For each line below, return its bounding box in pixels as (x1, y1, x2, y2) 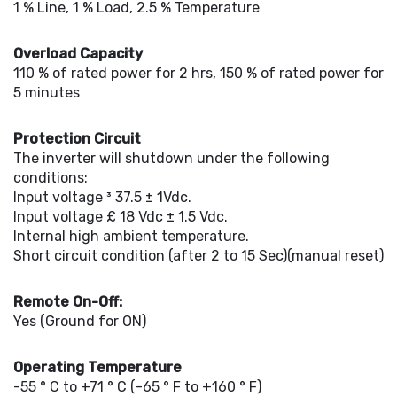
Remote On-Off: (13, 293, 122, 310)
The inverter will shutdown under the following (13, 150, 330, 167)
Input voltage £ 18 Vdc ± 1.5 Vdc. (13, 208, 228, 225)
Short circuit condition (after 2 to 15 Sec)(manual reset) (13, 247, 384, 264)
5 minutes (13, 84, 80, 101)
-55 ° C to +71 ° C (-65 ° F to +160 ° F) (13, 378, 261, 395)
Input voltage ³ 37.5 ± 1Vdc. (13, 189, 191, 206)
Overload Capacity (13, 45, 143, 62)
